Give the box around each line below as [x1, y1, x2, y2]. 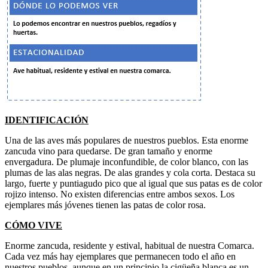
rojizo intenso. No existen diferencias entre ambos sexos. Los [5, 188, 234, 199]
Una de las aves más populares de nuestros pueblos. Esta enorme [5, 135, 248, 145]
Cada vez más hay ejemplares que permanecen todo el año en [5, 251, 236, 261]
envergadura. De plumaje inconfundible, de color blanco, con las [5, 156, 248, 167]
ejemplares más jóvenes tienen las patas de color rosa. [5, 199, 206, 210]
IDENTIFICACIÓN [5, 114, 89, 125]
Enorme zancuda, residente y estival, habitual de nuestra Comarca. [5, 240, 254, 251]
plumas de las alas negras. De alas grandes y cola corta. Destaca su [5, 167, 255, 178]
